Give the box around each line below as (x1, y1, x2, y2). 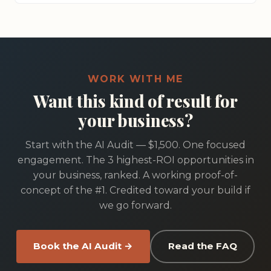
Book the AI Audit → (33, 240, 133, 252)
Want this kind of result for (33, 90, 238, 112)
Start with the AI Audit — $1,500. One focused (25, 139, 246, 151)
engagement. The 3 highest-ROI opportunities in (17, 154, 254, 166)
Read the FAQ (168, 240, 237, 252)
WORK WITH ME (87, 73, 184, 85)
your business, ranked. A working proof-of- (33, 169, 238, 181)
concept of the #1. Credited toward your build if (21, 184, 250, 196)
